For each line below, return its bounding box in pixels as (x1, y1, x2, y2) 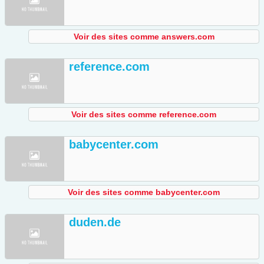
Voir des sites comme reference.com (71, 110, 216, 120)
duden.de (69, 216, 121, 229)
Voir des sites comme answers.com (73, 32, 214, 42)
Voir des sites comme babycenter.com (68, 187, 220, 197)
